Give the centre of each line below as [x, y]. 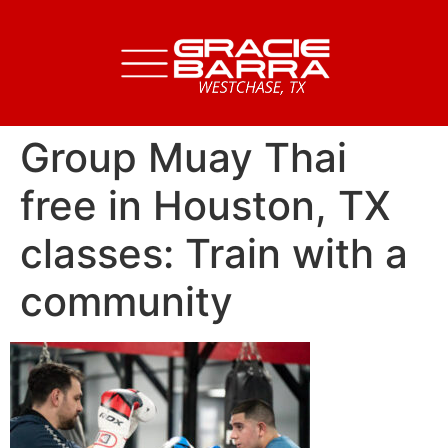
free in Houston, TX [205, 205]
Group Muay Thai [183, 157]
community [126, 301]
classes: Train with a [214, 253]
